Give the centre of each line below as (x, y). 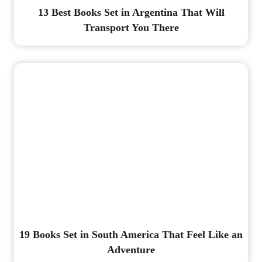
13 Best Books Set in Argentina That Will (131, 13)
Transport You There (131, 28)
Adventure (131, 249)
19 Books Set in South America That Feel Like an (131, 234)
